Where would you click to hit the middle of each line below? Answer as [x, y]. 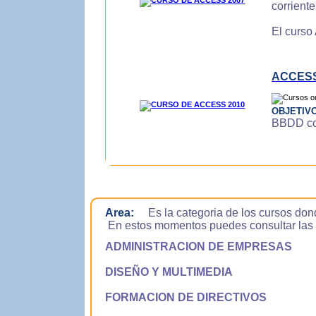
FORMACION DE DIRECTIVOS [179, 297]
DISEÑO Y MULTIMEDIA [162, 272]
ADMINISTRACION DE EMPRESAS [192, 247]
